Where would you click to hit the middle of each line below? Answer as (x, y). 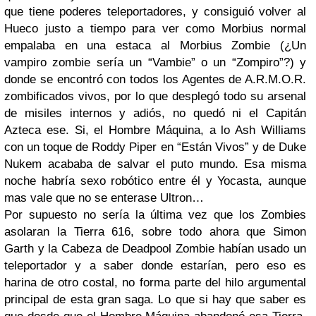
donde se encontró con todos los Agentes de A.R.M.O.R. (155, 79)
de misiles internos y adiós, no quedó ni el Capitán (155, 113)
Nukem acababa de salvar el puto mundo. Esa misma (155, 164)
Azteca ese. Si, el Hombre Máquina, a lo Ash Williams (155, 130)
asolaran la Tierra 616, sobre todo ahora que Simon (155, 232)
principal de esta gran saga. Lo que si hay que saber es (155, 299)
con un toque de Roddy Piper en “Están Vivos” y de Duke (155, 147)
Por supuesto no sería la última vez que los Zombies (155, 215)
